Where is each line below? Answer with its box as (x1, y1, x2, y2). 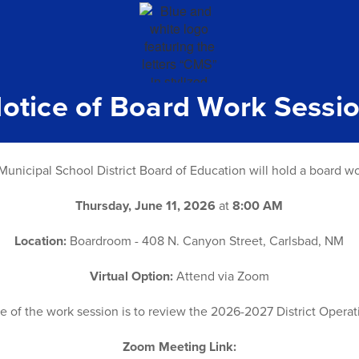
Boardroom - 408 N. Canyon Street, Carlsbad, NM (67, 231, 345, 250)
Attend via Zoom (172, 266, 269, 285)
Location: (14, 231, 67, 250)
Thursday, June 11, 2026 (75, 196, 220, 215)
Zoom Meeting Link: (122, 337, 236, 356)
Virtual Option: (89, 266, 173, 285)
